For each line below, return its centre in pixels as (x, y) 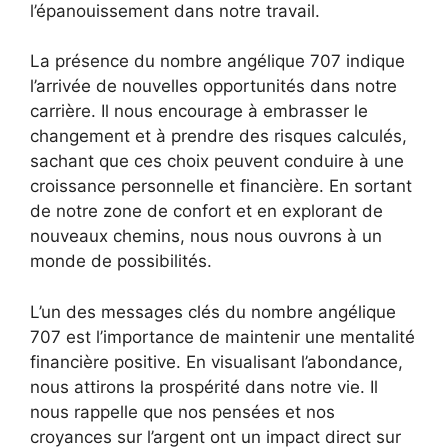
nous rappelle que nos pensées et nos (182, 411)
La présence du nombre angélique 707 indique (217, 61)
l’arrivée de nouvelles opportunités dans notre (213, 86)
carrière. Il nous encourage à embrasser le (199, 111)
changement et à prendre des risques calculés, (218, 136)
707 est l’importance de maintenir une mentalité (222, 336)
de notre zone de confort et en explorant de (206, 211)
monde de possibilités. (121, 261)
